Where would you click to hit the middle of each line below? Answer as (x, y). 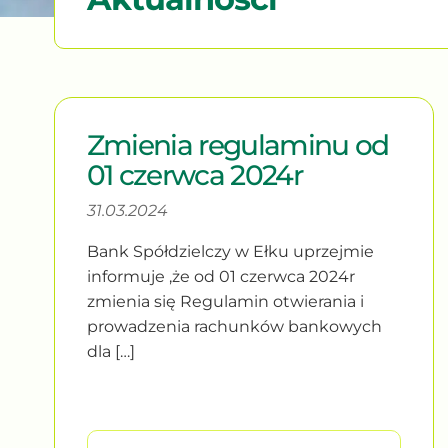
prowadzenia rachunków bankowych (234, 326)
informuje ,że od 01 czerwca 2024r (220, 276)
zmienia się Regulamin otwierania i (225, 301)
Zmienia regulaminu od (237, 144)
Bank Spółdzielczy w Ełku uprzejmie (230, 251)
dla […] (110, 351)
